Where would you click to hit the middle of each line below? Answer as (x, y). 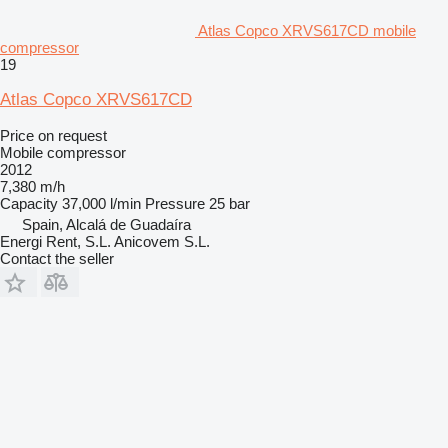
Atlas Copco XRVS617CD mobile (307, 31)
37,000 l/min (101, 204)
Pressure (175, 204)
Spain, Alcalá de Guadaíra (106, 225)
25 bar (229, 204)
